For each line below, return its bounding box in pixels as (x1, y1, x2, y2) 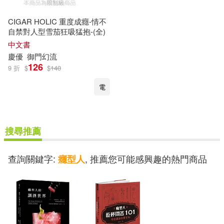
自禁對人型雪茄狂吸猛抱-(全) (8, 26, 105, 36)
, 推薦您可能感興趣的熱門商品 (85, 151, 207, 165)
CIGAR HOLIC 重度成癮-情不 (8, 16, 106, 26)
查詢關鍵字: (8, 151, 58, 165)
